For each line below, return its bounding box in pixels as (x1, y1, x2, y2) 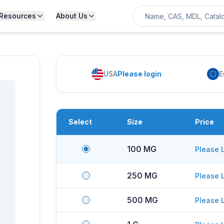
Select (68, 117, 92, 126)
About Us (55, 11, 87, 20)
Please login (117, 69, 161, 78)
